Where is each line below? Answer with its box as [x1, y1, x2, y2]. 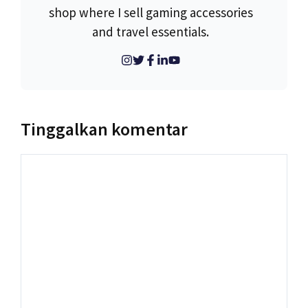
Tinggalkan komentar [21, 117, 188, 140]
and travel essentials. [92, 23, 209, 40]
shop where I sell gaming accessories [48, 3, 253, 21]
